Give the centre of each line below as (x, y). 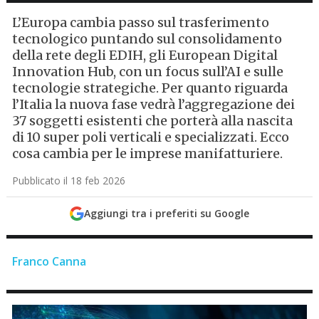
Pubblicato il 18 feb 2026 (69, 181)
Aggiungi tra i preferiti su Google (166, 213)
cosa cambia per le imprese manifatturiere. (148, 153)
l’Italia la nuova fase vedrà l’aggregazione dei (154, 104)
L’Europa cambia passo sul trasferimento (141, 22)
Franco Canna (49, 261)
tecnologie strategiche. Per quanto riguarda (150, 88)
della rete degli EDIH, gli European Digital (145, 55)
